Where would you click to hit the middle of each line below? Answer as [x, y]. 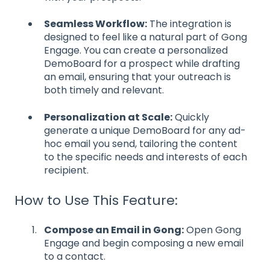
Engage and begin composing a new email [144, 243]
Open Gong [212, 230]
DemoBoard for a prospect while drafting [142, 64]
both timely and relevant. [104, 90]
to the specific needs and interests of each [146, 157]
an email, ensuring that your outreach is [137, 77]
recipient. [66, 170]
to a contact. [75, 257]
